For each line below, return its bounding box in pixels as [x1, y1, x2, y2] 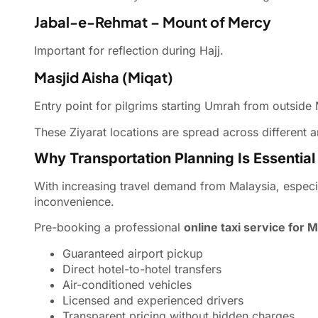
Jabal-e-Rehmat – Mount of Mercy [34, 12, 271, 31]
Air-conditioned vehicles [62, 277, 192, 292]
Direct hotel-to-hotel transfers [62, 261, 221, 276]
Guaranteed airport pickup [62, 246, 203, 261]
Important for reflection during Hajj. [34, 43, 224, 57]
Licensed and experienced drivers [62, 292, 243, 307]
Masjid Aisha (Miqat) [34, 68, 173, 87]
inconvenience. [34, 194, 114, 209]
